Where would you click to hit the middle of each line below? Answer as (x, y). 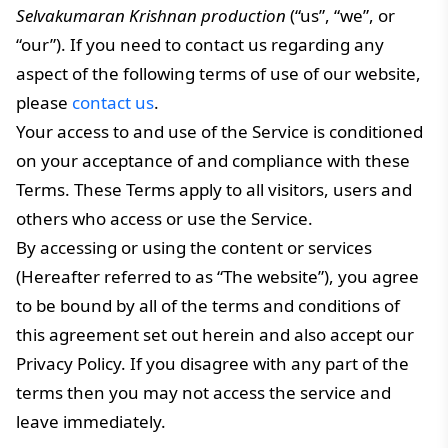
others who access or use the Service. (164, 218)
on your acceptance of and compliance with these (213, 160)
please (44, 102)
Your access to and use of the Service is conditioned (219, 131)
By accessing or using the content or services (194, 247)
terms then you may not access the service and (203, 392)
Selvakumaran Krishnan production (151, 15)
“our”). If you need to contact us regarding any (200, 44)
